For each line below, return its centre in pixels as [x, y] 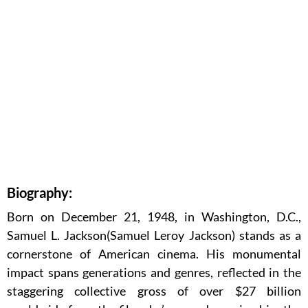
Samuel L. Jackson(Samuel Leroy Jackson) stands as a [154, 235]
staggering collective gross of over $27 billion [154, 291]
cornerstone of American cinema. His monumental [154, 254]
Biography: [40, 193]
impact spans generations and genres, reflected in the [154, 273]
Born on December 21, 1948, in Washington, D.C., [154, 217]
